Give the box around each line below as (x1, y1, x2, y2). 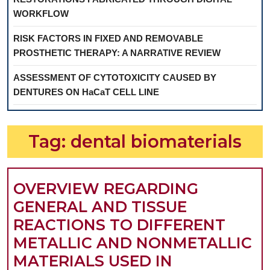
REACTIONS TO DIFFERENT (13, 216, 225, 234)
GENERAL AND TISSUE (13, 198, 187, 216)
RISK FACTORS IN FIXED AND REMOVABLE (13, 33, 203, 44)
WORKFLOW (13, 8, 69, 19)
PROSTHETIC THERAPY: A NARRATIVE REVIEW (13, 48, 221, 58)
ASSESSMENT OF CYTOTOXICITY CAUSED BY (13, 72, 216, 83)
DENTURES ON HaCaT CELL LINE (13, 87, 159, 98)
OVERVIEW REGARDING (13, 180, 198, 198)
